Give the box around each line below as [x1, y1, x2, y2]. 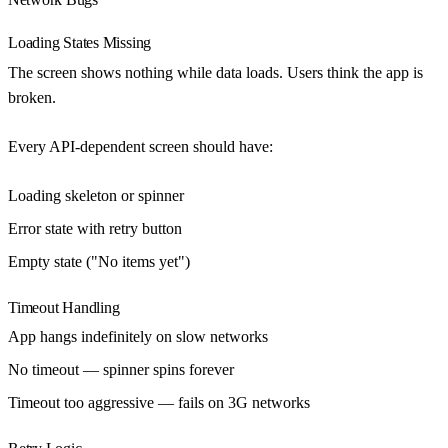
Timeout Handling [8, 298, 120, 316]
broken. [8, 88, 56, 106]
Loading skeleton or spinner [8, 186, 184, 204]
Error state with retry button [8, 219, 182, 237]
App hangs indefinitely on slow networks [8, 328, 268, 346]
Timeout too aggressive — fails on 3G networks [8, 394, 310, 412]
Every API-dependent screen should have [8, 137, 269, 155]
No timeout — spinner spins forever [8, 361, 234, 379]
